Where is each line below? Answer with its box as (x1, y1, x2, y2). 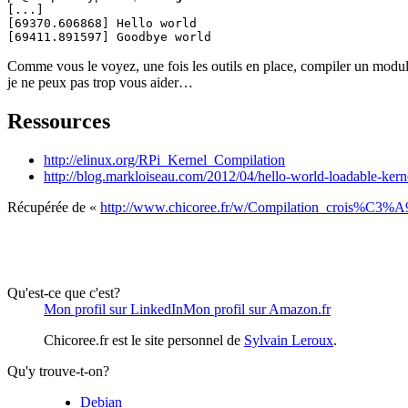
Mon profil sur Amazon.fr (183, 301, 331, 318)
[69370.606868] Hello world (7, 16, 197, 31)
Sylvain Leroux (244, 332, 333, 349)
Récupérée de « (7, 199, 100, 216)
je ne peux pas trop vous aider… (7, 75, 193, 91)
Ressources (7, 109, 110, 134)
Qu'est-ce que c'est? (7, 285, 120, 301)
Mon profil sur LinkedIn (44, 301, 183, 318)
